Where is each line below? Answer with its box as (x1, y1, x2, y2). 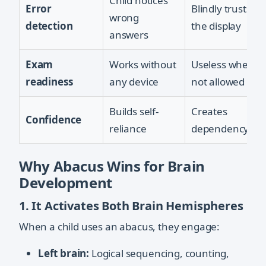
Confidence (26, 113, 82, 127)
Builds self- (109, 104, 159, 119)
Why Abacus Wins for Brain (19, 156, 205, 176)
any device (109, 75, 159, 89)
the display (191, 19, 242, 33)
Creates (191, 104, 227, 119)
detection (26, 19, 73, 33)
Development (19, 173, 113, 193)
